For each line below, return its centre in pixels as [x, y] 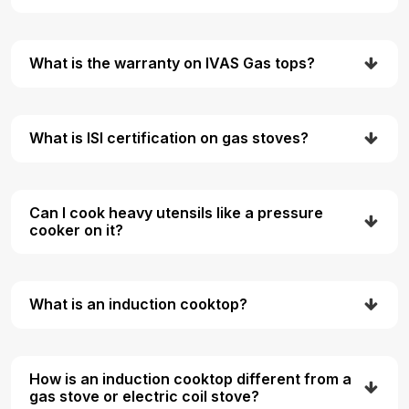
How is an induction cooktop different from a [190, 378]
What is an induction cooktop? [138, 304]
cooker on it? [76, 230]
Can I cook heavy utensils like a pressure [176, 212]
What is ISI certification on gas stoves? [169, 138]
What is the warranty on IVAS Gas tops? [172, 63]
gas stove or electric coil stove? [144, 396]
